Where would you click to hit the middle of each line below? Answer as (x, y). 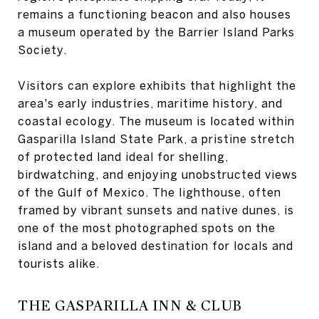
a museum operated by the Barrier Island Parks (156, 32)
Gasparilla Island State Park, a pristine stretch (156, 139)
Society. (42, 50)
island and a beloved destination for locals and (156, 246)
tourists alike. (59, 263)
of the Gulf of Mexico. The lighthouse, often (150, 192)
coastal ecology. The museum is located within (156, 121)
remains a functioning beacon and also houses (155, 14)
